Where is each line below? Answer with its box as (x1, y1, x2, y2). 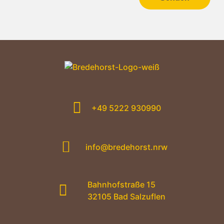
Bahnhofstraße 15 (87, 179, 155, 189)
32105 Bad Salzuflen (87, 191, 165, 201)
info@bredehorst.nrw (85, 141, 167, 152)
